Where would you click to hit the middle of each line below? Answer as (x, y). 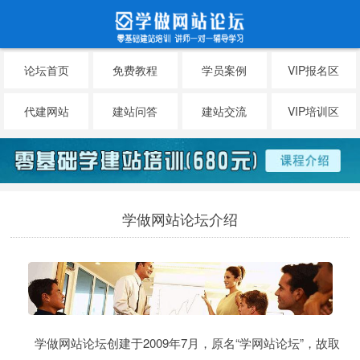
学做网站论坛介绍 (180, 219)
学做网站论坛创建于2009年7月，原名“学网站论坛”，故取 (188, 342)
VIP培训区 (314, 110)
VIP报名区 (314, 70)
